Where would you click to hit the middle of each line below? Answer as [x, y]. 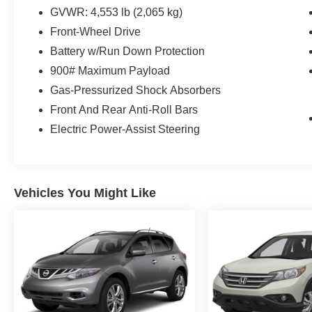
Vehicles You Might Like [85, 193]
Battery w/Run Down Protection [128, 51]
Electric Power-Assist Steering [125, 129]
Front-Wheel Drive [96, 31]
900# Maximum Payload [110, 70]
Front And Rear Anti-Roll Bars [124, 109]
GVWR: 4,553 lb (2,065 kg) [117, 12]
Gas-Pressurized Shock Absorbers [136, 90]
